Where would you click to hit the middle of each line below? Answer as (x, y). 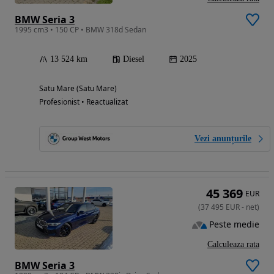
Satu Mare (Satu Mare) (78, 88)
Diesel (134, 59)
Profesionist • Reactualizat (83, 102)
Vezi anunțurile (223, 138)
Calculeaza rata (233, 244)
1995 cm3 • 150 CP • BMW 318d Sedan (80, 29)
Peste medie (234, 224)
